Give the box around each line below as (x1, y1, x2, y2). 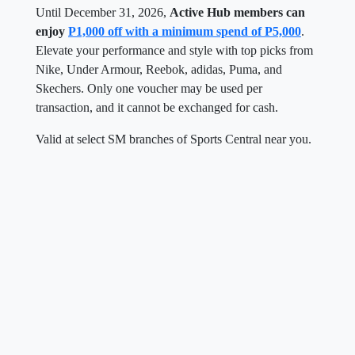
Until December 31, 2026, (36, 5, 170, 19)
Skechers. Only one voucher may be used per (36, 81, 262, 95)
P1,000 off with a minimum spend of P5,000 (68, 24, 301, 38)
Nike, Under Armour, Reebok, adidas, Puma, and (36, 62, 282, 76)
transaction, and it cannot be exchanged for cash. (36, 100, 278, 114)
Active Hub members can (170, 5, 305, 19)
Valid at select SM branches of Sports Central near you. (36, 132, 311, 146)
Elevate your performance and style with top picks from (36, 43, 313, 57)
